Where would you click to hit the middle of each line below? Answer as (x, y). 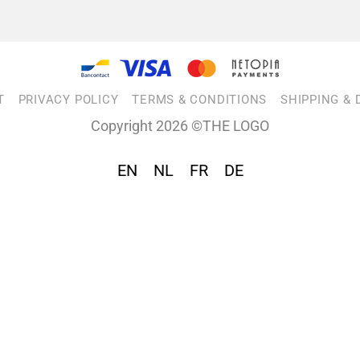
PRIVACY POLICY (68, 99)
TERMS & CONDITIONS (200, 99)
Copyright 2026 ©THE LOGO (180, 125)
